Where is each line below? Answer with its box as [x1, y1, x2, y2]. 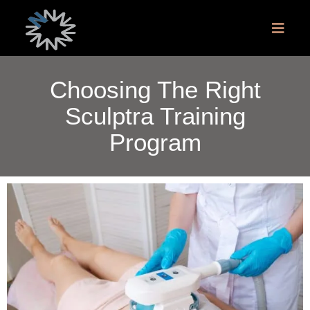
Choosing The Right [49, 76, 261, 103]
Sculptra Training [64, 102, 246, 129]
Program [109, 129, 201, 156]
